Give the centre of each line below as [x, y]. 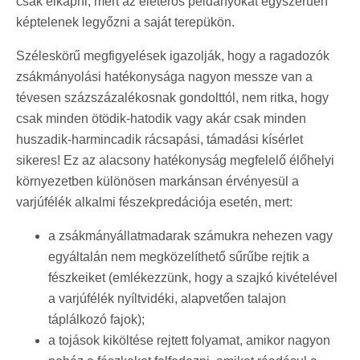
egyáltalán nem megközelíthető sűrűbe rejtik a [179, 256]
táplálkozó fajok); [96, 319]
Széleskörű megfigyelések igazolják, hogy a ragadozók [173, 55]
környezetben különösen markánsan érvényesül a [157, 181]
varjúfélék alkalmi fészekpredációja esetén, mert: [154, 202]
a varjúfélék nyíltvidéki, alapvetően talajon [167, 298]
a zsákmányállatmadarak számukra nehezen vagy [190, 235]
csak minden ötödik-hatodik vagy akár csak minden [161, 118]
